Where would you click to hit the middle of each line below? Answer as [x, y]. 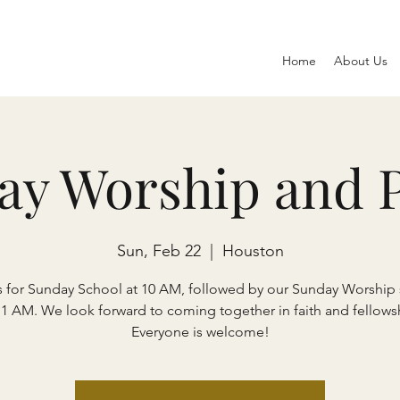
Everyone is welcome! [200, 332]
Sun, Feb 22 [158, 251]
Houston [253, 251]
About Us [361, 61]
